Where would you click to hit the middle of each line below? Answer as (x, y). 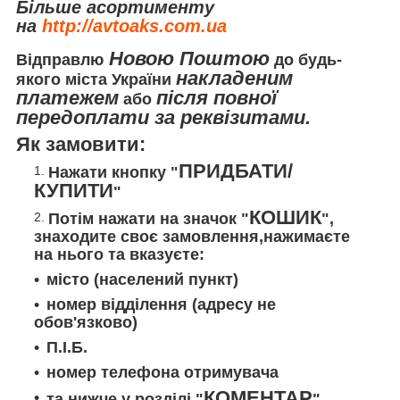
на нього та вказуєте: (119, 255)
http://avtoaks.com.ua (134, 26)
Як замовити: (81, 145)
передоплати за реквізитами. (163, 118)
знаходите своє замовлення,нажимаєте (192, 237)
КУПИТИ (74, 191)
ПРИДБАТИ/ (236, 171)
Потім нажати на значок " (149, 219)
